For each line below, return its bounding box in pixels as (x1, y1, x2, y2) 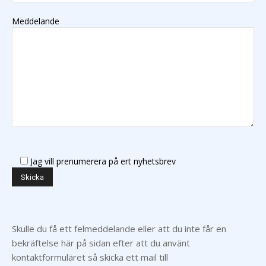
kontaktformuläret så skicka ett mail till (12, 251, 168, 264)
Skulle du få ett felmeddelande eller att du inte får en (12, 223, 226, 235)
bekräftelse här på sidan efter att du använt (12, 237, 190, 249)
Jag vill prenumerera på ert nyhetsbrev (30, 156, 176, 167)
